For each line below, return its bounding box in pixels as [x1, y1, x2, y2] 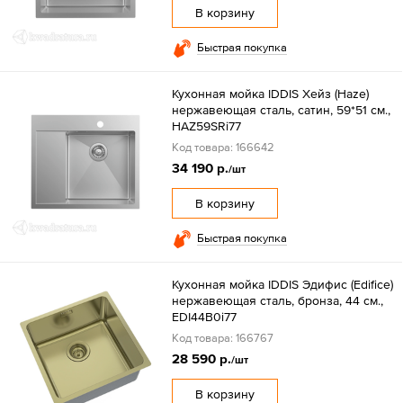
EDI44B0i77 [171, 309, 237, 324]
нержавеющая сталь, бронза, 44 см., [171, 292, 383, 308]
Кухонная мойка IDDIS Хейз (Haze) [171, 85, 369, 101]
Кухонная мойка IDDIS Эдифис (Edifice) [171, 276, 393, 291]
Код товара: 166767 [171, 330, 273, 345]
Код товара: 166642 [171, 139, 274, 154]
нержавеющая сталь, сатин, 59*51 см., [171, 102, 390, 117]
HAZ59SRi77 [171, 118, 241, 133]
